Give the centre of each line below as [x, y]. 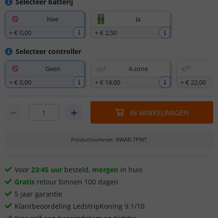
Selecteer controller [48, 51]
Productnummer [92, 140]
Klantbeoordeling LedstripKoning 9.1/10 [80, 206]
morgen [105, 170]
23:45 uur [47, 170]
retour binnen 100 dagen [76, 182]
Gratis [25, 182]
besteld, [77, 170]
